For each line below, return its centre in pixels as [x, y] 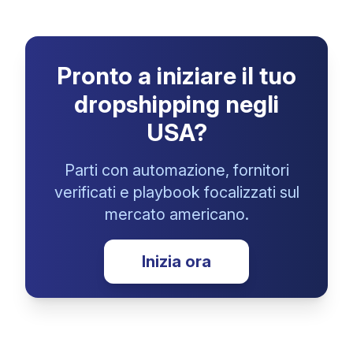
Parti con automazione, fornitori [176, 170]
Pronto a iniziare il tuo [176, 76]
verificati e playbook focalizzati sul [176, 192]
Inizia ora [176, 262]
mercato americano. [176, 214]
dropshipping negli [176, 104]
